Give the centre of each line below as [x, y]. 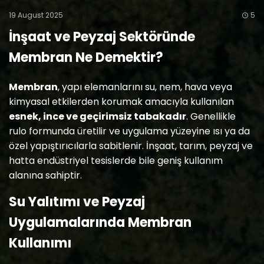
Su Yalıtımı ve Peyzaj [77, 202]
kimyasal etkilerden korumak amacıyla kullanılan [121, 102]
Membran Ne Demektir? [86, 57]
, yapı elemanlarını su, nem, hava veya [145, 87]
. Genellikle [211, 116]
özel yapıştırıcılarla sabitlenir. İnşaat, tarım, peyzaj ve [131, 146]
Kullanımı [40, 243]
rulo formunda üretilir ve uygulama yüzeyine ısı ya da [129, 131]
